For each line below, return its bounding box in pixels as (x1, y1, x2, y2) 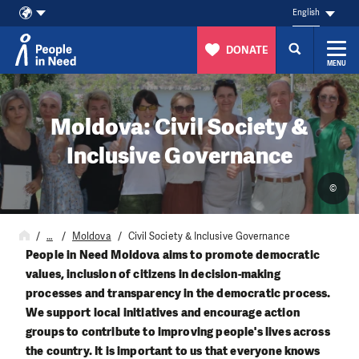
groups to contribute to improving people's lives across (26, 323, 330, 340)
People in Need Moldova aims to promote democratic (26, 246, 320, 263)
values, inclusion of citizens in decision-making (26, 265, 280, 282)
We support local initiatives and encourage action (26, 304, 300, 321)
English (292, 7, 320, 18)
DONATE (225, 42, 268, 57)
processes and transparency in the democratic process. (26, 284, 331, 301)
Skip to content (14, 78, 93, 95)
